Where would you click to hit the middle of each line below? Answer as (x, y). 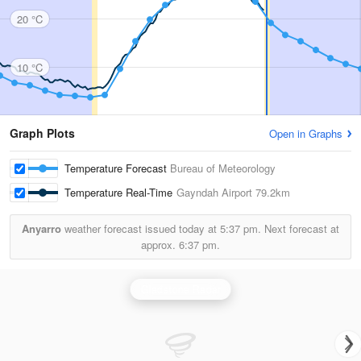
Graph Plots (42, 133)
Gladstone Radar (180, 289)
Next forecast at (300, 228)
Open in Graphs (306, 133)
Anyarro (41, 228)
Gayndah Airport (214, 192)
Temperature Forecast (117, 168)
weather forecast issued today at (141, 228)
